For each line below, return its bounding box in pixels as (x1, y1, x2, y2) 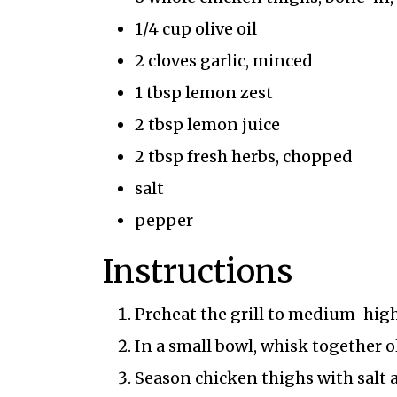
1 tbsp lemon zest (134, 82, 273, 103)
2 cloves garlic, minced (134, 50, 313, 71)
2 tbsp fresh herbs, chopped (134, 145, 353, 167)
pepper (134, 209, 193, 230)
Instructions (102, 251, 292, 292)
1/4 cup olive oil (134, 18, 257, 39)
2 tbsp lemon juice (134, 113, 280, 135)
